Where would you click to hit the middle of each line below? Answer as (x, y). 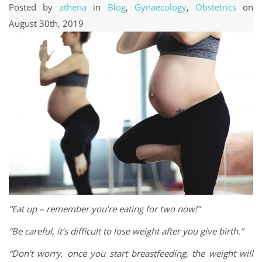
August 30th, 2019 (46, 24)
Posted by (34, 7)
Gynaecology (160, 7)
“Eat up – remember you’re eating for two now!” (106, 209)
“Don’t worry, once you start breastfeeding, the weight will (131, 254)
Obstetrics (216, 7)
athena (73, 7)
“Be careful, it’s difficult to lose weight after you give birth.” (127, 231)
